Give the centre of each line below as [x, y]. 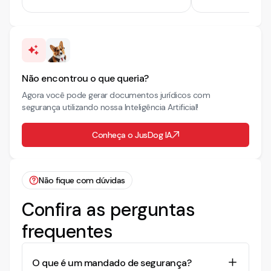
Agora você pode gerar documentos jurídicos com [116, 95]
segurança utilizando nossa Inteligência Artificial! [110, 107]
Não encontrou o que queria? [85, 78]
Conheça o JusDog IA [132, 135]
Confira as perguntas [108, 210]
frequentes [67, 231]
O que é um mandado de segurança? [112, 263]
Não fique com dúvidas [82, 180]
